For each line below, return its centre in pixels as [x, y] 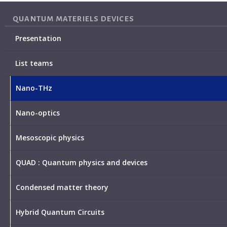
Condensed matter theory [62, 187]
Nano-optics [38, 113]
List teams [34, 63]
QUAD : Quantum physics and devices [82, 163]
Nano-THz [34, 88]
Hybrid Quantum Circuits [60, 212]
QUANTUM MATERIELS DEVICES [73, 19]
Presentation [38, 39]
